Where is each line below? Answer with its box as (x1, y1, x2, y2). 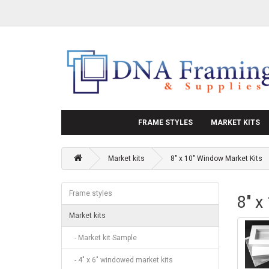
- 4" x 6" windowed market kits (69, 255, 173, 264)
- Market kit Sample (69, 233, 137, 242)
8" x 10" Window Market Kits (171, 154, 262, 163)
